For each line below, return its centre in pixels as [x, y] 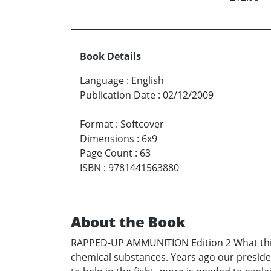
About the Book [128, 222]
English [148, 81]
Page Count [106, 153]
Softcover [142, 124]
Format [96, 124]
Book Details [110, 57]
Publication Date [118, 95]
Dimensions [107, 139]
